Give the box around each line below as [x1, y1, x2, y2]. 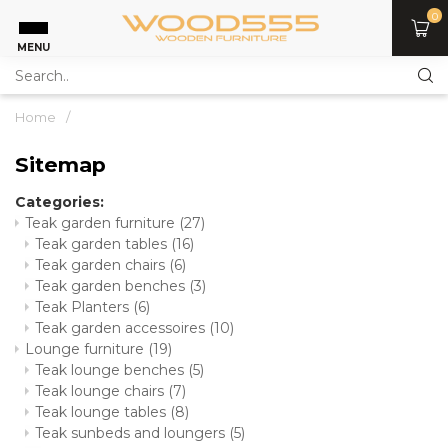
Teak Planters [35, 298, 133, 316]
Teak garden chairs [35, 256, 169, 274]
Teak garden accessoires [35, 319, 209, 337]
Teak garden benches [35, 277, 189, 295]
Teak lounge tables [35, 403, 170, 421]
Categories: [15, 193, 104, 211]
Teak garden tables [35, 235, 171, 253]
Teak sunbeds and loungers [35, 424, 229, 442]
